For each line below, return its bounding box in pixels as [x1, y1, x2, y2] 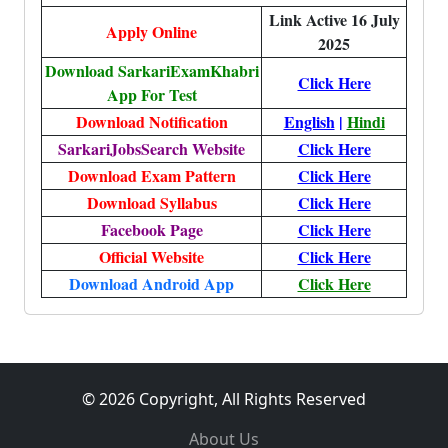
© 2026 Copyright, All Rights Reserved [82, 388, 366, 410]
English [283, 110, 335, 133]
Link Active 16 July [268, 8, 400, 31]
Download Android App [69, 272, 234, 295]
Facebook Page [100, 218, 203, 241]
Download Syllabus [86, 191, 217, 214]
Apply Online [106, 20, 197, 43]
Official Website [99, 245, 204, 268]
